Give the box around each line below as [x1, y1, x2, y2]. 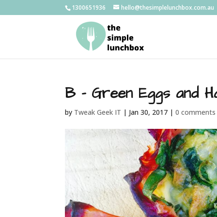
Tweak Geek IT [74, 108, 122, 117]
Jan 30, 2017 [129, 108, 168, 117]
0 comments [175, 108, 216, 117]
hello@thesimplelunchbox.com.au [121, 3, 215, 12]
